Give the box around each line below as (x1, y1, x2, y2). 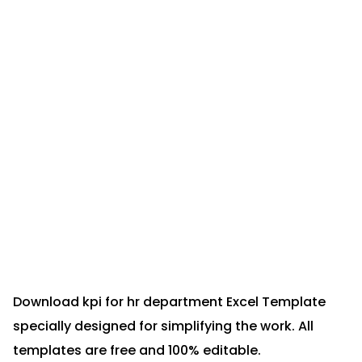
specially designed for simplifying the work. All (13, 317, 314, 335)
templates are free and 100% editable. (13, 341, 261, 360)
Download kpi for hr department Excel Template (13, 293, 326, 311)
